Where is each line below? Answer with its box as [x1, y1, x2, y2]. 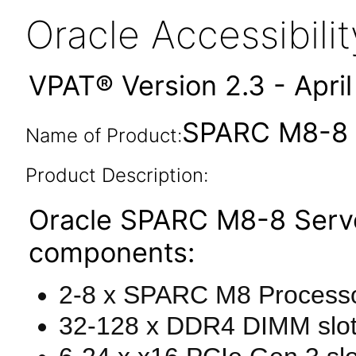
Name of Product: [25, 124, 182, 147]
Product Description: [25, 164, 208, 187]
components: [29, 236, 195, 269]
